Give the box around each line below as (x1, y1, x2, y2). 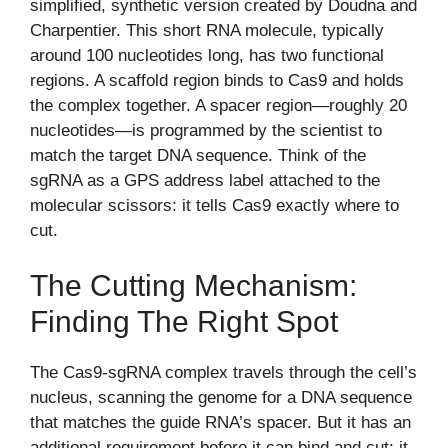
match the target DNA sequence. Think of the (30, 145, 366, 165)
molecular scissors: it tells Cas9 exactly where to (30, 195, 399, 215)
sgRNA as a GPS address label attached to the (30, 170, 380, 190)
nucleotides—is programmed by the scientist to (30, 120, 382, 140)
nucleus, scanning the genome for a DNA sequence (30, 388, 412, 408)
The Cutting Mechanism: (30, 269, 357, 303)
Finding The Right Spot (30, 305, 338, 339)
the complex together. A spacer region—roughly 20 (30, 95, 407, 115)
